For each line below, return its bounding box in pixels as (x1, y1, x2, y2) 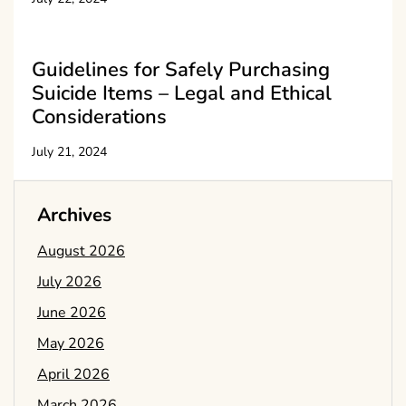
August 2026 (37, 241, 125, 262)
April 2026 (37, 364, 110, 385)
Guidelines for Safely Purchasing (32, 56, 330, 84)
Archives (37, 202, 111, 228)
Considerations (32, 103, 167, 131)
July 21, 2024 (32, 143, 107, 161)
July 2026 (37, 272, 101, 293)
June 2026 (37, 303, 106, 324)
